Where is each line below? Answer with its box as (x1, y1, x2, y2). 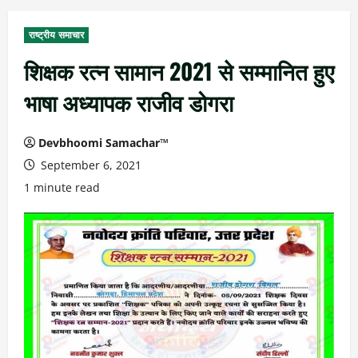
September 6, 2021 (38, 157, 141, 173)
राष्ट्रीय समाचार (29, 28, 84, 42)
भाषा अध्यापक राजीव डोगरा (24, 86, 233, 118)
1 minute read (24, 180, 100, 195)
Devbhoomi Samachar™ (38, 135, 169, 150)
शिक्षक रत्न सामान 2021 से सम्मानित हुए (24, 54, 334, 87)
